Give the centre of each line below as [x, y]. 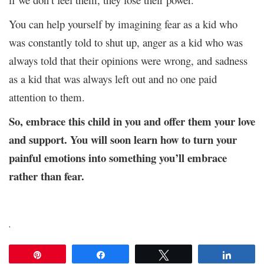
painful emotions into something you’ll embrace [118, 157]
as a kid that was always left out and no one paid [113, 78]
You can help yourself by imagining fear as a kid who [123, 24]
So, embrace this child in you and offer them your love [132, 121]
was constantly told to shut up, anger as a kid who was [126, 42]
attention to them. [50, 97]
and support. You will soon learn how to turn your [123, 139]
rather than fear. [47, 176]
